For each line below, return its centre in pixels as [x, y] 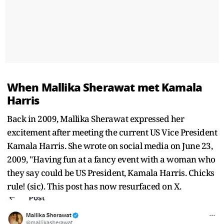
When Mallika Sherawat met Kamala [105, 88]
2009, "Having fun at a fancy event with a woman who [111, 159]
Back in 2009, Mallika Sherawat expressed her [95, 119]
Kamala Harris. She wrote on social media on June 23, [110, 146]
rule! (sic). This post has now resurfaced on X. [94, 186]
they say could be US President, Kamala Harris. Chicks [111, 173]
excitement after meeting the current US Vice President [112, 132]
